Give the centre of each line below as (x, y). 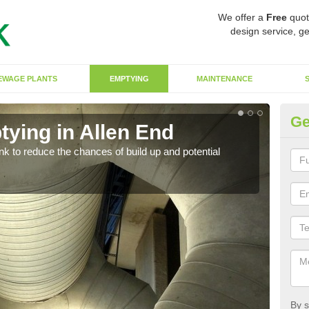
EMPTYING (129, 79)
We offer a (242, 17)
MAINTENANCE (225, 79)
